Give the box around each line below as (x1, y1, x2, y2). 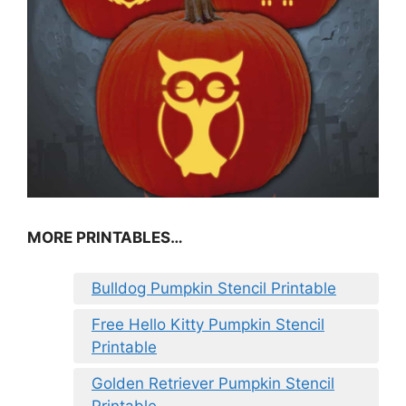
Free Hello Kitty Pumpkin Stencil (92, 314, 324, 333)
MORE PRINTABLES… (27, 228, 183, 247)
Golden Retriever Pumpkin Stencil (92, 373, 334, 392)
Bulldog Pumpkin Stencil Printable (92, 278, 336, 297)
